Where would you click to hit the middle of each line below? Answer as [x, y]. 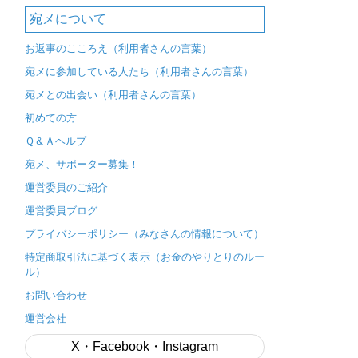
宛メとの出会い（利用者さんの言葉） [113, 95]
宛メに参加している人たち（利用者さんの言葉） [139, 72]
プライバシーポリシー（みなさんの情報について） [144, 234]
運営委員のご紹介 [66, 188]
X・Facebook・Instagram [145, 347]
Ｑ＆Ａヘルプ [56, 141]
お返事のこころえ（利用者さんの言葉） [118, 49]
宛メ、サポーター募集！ [82, 165]
